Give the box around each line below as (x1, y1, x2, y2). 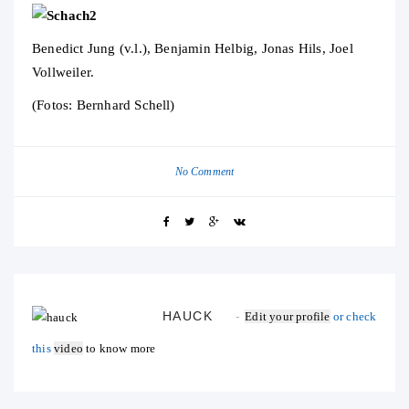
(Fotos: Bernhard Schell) (32, 98, 175, 113)
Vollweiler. (32, 65, 95, 80)
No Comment (174, 165, 235, 179)
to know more (82, 341, 156, 356)
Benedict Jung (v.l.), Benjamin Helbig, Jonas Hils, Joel (32, 41, 353, 57)
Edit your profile (245, 309, 330, 324)
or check (330, 309, 377, 324)
